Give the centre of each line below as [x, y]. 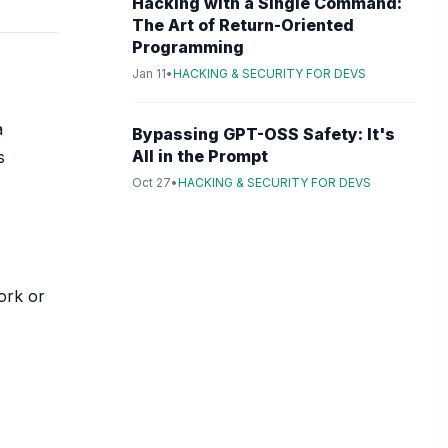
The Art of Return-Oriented [243, 25]
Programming [188, 47]
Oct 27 [151, 182]
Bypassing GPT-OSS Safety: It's [263, 134]
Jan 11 [149, 73]
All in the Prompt [200, 156]
